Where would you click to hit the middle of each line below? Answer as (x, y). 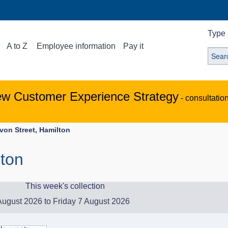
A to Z (17, 46)
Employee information (76, 46)
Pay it (134, 46)
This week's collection (65, 186)
